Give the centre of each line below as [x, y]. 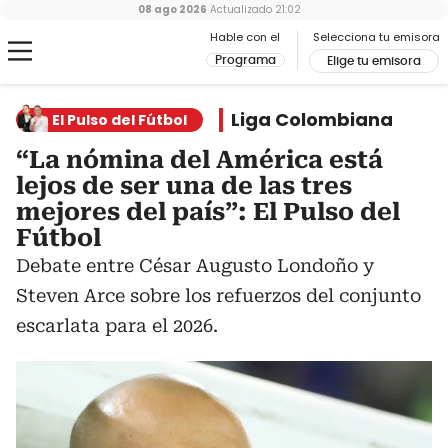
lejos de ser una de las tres [184, 186]
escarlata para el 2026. [117, 325]
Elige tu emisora [374, 61]
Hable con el [245, 37]
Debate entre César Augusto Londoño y [195, 265]
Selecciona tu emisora [376, 37]
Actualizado [239, 9]
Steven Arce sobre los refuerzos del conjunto [218, 295]
